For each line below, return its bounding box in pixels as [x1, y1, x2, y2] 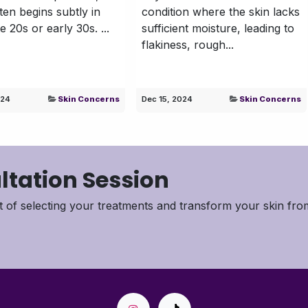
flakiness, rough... [141, 37, 234, 52]
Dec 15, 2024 [141, 93, 192, 104]
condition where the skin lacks [141, 4, 300, 19]
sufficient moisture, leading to [141, 21, 294, 35]
